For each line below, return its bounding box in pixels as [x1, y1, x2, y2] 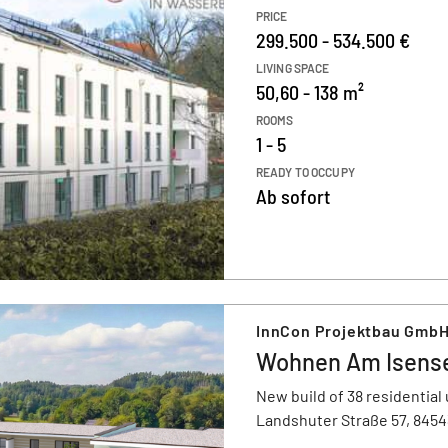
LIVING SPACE [256, 61, 330, 75]
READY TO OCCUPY [256, 165, 355, 179]
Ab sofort [256, 184, 330, 208]
